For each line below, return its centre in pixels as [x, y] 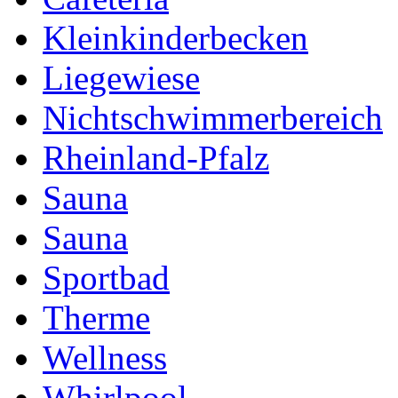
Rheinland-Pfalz [156, 158]
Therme [96, 318]
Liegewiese [121, 78]
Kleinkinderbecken [175, 38]
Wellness [105, 358]
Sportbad [106, 278]
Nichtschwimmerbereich [213, 118]
